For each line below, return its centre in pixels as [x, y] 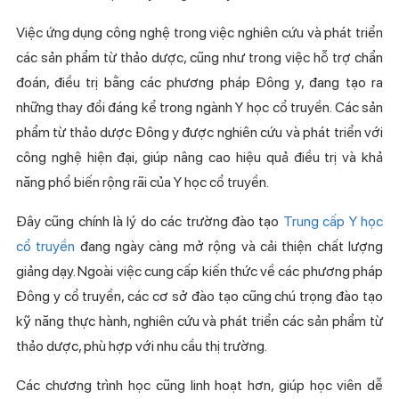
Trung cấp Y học [333, 221]
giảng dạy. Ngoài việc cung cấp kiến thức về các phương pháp [199, 271]
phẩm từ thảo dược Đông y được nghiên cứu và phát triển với [199, 132]
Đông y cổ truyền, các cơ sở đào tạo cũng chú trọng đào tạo [199, 296]
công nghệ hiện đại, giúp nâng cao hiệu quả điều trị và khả [199, 157]
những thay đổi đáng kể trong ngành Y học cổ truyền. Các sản [199, 107]
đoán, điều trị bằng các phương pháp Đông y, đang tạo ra [199, 82]
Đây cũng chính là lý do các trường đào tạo [149, 221]
